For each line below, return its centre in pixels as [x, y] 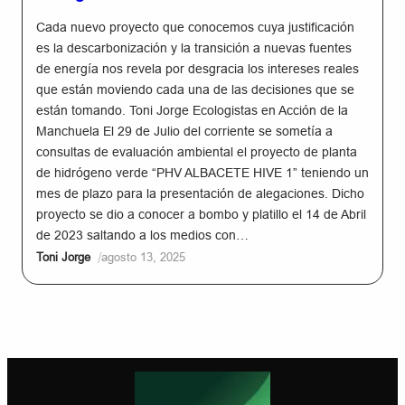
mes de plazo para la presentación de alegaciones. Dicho [200, 193]
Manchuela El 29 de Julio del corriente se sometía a [184, 131]
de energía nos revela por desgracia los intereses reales [198, 69]
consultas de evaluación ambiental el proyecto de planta [197, 152]
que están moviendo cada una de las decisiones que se [195, 89]
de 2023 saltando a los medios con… [142, 235]
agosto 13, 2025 [143, 258]
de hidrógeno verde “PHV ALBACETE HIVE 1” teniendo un [202, 173]
